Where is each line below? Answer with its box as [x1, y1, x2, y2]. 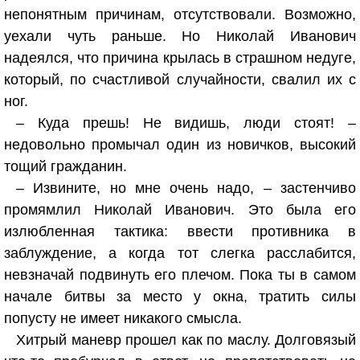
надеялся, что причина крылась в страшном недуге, [4, 50, 356, 66]
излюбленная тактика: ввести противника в [4, 223, 356, 239]
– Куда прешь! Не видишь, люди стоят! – [16, 115, 356, 131]
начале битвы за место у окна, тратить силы [4, 288, 356, 305]
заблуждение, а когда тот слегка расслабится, [4, 245, 356, 261]
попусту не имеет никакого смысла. [4, 310, 242, 326]
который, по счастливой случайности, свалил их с [4, 72, 356, 88]
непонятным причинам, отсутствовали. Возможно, [4, 6, 356, 22]
